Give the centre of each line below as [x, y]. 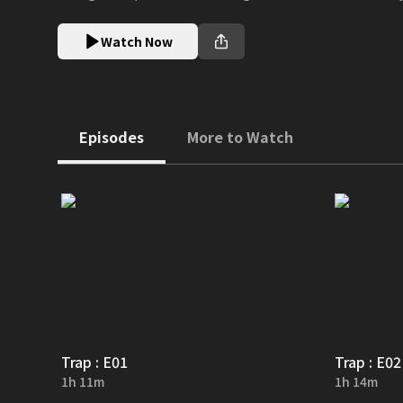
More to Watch [240, 137]
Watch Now [137, 41]
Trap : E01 [94, 361]
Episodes [112, 137]
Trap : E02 [368, 361]
